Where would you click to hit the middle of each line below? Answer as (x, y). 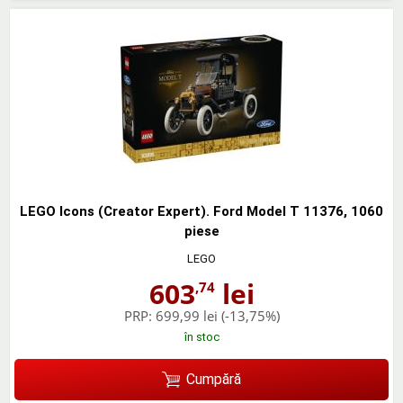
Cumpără (213, 379)
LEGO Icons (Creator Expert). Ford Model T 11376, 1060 (201, 211)
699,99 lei (186, 315)
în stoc (201, 336)
